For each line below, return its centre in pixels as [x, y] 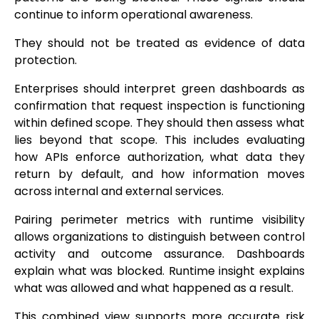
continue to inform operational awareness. [134, 15]
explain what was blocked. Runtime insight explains [159, 271]
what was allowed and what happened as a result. [154, 288]
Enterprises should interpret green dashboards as [159, 89]
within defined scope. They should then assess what [159, 123]
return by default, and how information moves [159, 174]
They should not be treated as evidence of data [159, 43]
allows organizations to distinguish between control [159, 237]
